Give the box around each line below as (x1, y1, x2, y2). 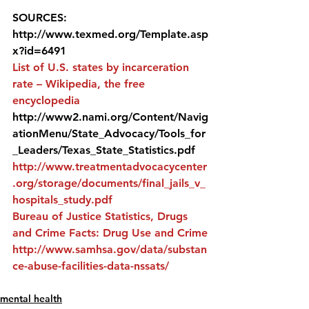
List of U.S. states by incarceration (12, 61, 192, 74)
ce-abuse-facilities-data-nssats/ (12, 259, 172, 272)
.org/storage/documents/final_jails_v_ (12, 177, 206, 190)
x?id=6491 (12, 44, 66, 57)
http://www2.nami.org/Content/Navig (12, 110, 208, 123)
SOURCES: (12, 11, 67, 24)
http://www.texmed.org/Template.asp (12, 28, 208, 41)
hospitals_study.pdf (12, 193, 112, 206)
